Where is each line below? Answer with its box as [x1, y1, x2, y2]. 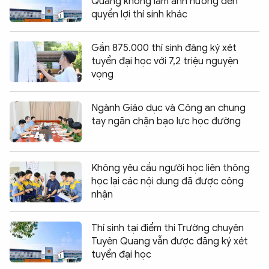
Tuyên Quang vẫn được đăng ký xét [91, 235, 248, 248]
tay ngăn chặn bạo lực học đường [91, 115, 241, 128]
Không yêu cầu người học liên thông [91, 162, 250, 175]
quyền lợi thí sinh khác [91, 8, 187, 21]
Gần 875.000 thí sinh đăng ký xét [91, 42, 237, 55]
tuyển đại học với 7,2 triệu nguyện [91, 55, 238, 68]
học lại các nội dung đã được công [91, 175, 244, 188]
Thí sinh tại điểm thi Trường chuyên [91, 222, 244, 235]
